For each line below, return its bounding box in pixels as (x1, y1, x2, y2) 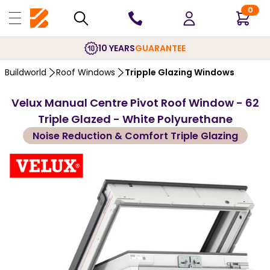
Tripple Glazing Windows (125, 66, 234, 78)
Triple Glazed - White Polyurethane (37, 111, 233, 127)
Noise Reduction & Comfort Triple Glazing (32, 128, 238, 143)
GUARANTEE (135, 42, 186, 54)
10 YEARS (98, 42, 135, 54)
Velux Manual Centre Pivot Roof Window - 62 (11, 95, 259, 110)
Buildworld (5, 66, 46, 78)
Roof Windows (56, 66, 115, 78)
